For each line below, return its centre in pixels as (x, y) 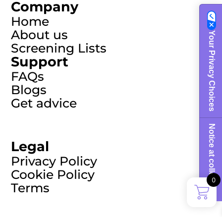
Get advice (44, 103)
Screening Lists (59, 48)
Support (40, 61)
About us (40, 34)
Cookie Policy (53, 175)
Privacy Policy (54, 161)
